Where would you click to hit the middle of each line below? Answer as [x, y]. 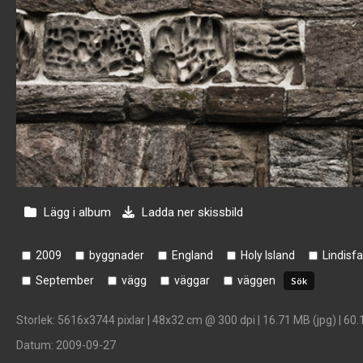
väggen [256, 280]
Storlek [34, 320]
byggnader [117, 255]
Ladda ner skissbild [191, 212]
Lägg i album [77, 212]
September [65, 280]
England [192, 255]
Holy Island [268, 255]
